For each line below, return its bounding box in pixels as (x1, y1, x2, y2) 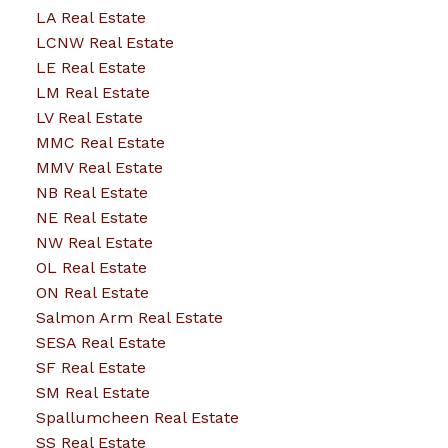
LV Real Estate (35, 108, 143, 128)
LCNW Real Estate (35, 33, 174, 53)
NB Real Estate (35, 183, 148, 203)
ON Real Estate (35, 283, 149, 303)
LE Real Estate (35, 58, 146, 78)
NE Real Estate (35, 208, 148, 228)
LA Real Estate (35, 8, 146, 28)
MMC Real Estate (35, 133, 165, 153)
